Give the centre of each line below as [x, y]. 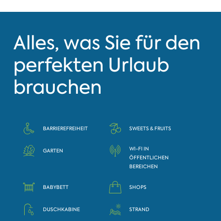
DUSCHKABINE [62, 210]
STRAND [140, 210]
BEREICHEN [144, 166]
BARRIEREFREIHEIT [66, 129]
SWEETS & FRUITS [150, 129]
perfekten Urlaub [91, 65]
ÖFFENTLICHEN [149, 157]
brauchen [57, 87]
